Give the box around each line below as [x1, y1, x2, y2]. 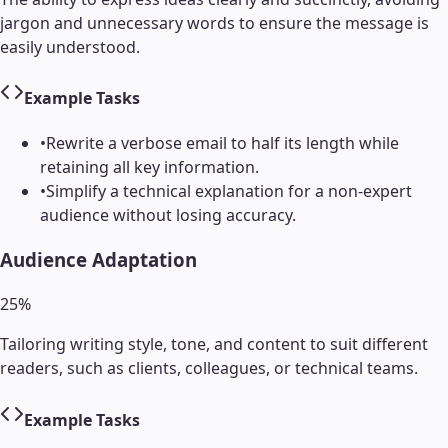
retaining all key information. [40, 156, 259, 179]
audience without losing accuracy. [40, 204, 296, 227]
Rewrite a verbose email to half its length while [46, 132, 399, 155]
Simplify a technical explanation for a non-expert [46, 180, 412, 203]
